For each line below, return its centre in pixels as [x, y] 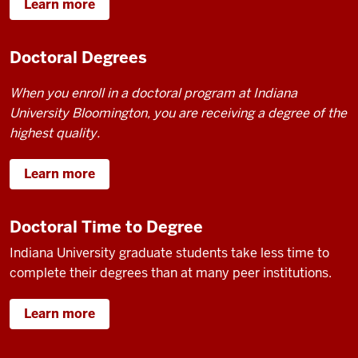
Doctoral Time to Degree [106, 227]
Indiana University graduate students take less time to [169, 253]
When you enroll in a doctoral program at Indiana [153, 93]
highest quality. [55, 133]
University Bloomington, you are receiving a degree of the [178, 113]
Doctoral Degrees [78, 58]
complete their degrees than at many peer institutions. [171, 273]
